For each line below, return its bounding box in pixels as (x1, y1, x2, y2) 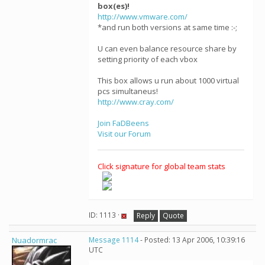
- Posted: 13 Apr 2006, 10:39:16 (138, 235, 245, 245)
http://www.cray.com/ (98, 96, 174, 107)
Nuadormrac (12, 235, 57, 245)
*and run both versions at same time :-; (98, 22, 237, 33)
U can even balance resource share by (98, 43, 237, 54)
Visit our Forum (98, 128, 151, 139)
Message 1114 (89, 235, 138, 245)
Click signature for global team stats (98, 161, 225, 172)
